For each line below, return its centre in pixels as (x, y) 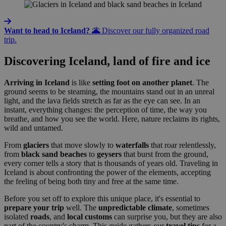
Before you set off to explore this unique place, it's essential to (102, 198)
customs (98, 216)
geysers (109, 154)
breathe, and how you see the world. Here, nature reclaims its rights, (112, 119)
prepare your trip (34, 207)
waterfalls (132, 145)
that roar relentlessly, (182, 145)
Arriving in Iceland (37, 82)
